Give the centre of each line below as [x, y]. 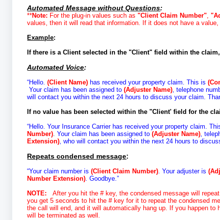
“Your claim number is [59, 171]
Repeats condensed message [77, 156]
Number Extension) [56, 179]
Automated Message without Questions [94, 8]
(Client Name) [69, 82]
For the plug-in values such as [94, 16]
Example [41, 38]
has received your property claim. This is [149, 82]
